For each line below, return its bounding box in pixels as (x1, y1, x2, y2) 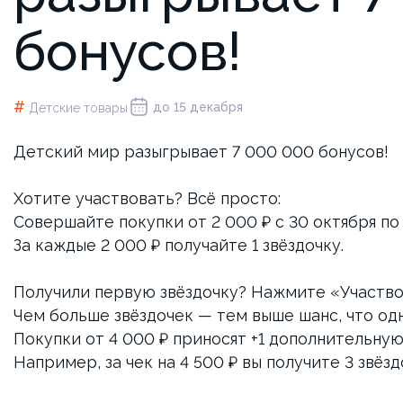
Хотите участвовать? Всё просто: (13, 189, 281, 208)
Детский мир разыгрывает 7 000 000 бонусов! (13, 142, 389, 161)
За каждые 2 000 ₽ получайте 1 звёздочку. (13, 236, 344, 255)
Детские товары (29, 101, 128, 115)
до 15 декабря (153, 99, 243, 114)
